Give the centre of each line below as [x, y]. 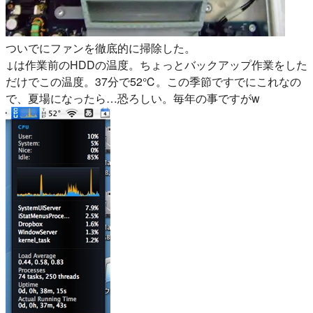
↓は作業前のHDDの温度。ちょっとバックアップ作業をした [156, 65]
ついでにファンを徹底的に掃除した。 [101, 48]
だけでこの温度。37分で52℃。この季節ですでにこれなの [153, 82]
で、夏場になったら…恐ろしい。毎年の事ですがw [133, 99]
